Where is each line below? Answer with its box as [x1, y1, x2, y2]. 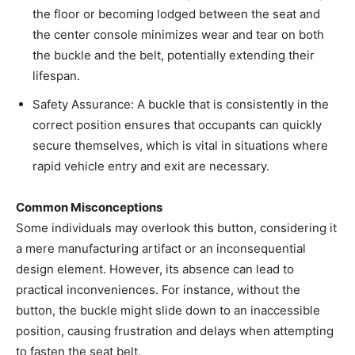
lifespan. [32, 68, 80, 84]
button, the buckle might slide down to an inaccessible [16, 303, 320, 319]
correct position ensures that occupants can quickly [32, 117, 322, 133]
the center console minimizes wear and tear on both [32, 27, 324, 43]
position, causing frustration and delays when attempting [16, 323, 334, 339]
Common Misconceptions [16, 200, 162, 216]
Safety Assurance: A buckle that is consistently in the [32, 97, 329, 113]
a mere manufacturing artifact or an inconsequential [16, 241, 306, 257]
